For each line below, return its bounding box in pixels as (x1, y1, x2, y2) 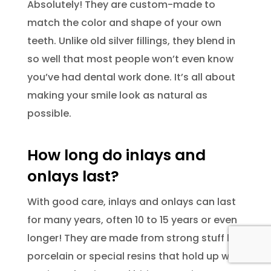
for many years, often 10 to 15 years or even (27, 212, 237, 227)
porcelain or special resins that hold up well (27, 249, 240, 263)
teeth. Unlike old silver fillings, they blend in (27, 33, 235, 48)
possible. (27, 106, 71, 120)
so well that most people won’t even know (27, 51, 233, 66)
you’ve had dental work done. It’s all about (27, 70, 235, 84)
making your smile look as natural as (27, 88, 207, 102)
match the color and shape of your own (27, 15, 221, 30)
